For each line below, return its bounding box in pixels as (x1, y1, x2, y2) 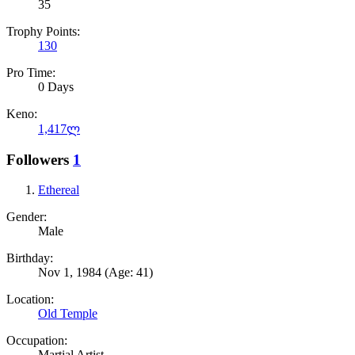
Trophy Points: (6, 25, 80, 39)
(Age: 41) (105, 265, 153, 280)
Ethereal (38, 183, 79, 197)
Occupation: (6, 334, 67, 348)
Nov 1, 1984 (38, 265, 101, 280)
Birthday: (6, 251, 53, 265)
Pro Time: (6, 66, 55, 80)
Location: (6, 292, 54, 307)
